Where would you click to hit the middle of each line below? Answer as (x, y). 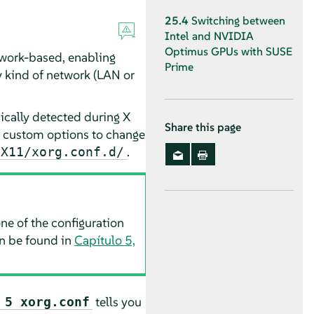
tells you (117, 301)
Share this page (203, 128)
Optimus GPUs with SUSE (228, 52)
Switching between (238, 21)
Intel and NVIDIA (209, 36)
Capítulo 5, (105, 240)
